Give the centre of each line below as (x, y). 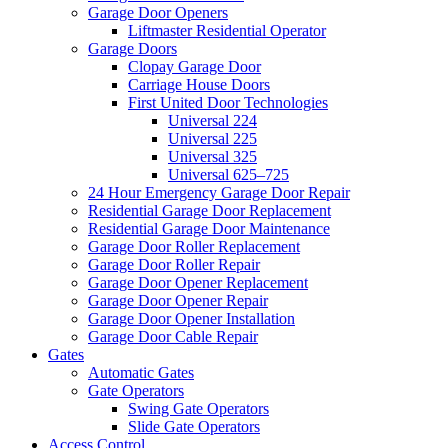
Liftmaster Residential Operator (227, 31)
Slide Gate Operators (194, 427)
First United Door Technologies (228, 103)
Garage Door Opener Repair (178, 301)
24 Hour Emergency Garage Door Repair (219, 193)
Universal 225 (212, 139)
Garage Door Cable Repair (173, 337)
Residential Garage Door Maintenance (209, 229)
